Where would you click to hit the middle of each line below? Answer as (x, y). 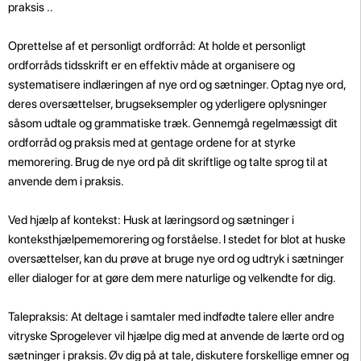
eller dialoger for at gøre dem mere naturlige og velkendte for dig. (172, 278)
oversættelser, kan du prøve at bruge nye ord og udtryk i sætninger (176, 258)
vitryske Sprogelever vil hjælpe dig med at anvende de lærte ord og (176, 336)
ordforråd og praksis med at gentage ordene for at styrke (152, 142)
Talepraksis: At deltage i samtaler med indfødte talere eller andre (171, 316)
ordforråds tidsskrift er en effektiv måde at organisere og (151, 65)
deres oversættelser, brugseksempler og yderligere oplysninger (168, 104)
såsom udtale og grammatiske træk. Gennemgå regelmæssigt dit (173, 123)
